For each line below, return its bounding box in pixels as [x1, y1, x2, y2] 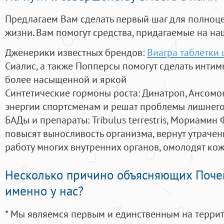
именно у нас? [5, 183, 83, 199]
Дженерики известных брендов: [5, 45, 147, 59]
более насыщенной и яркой [5, 72, 126, 86]
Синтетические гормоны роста [5, 86, 138, 100]
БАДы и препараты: [5, 113, 92, 127]
